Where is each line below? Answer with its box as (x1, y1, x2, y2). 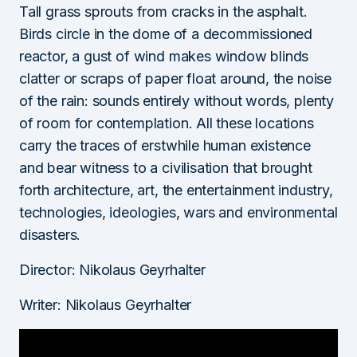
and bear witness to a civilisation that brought (19, 159, 312, 176)
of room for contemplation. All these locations (19, 114, 314, 131)
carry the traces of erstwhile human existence (19, 136, 311, 154)
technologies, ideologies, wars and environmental (19, 203, 338, 221)
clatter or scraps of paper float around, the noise (19, 69, 332, 87)
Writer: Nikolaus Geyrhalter (19, 296, 192, 313)
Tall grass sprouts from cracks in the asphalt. (19, 2, 308, 20)
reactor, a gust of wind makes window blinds (19, 47, 309, 65)
